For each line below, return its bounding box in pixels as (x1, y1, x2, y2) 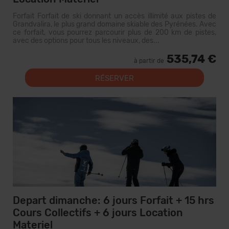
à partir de (134, 57, 164, 64)
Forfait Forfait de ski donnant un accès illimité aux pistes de (13, 12, 216, 20)
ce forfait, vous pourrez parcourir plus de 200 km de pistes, (13, 28, 216, 37)
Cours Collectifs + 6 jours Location (13, 207, 183, 219)
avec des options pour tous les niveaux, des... (13, 36, 159, 45)
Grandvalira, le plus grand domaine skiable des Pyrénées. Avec (13, 20, 216, 29)
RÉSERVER (95, 74, 134, 83)
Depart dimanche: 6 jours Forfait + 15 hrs (13, 194, 214, 207)
